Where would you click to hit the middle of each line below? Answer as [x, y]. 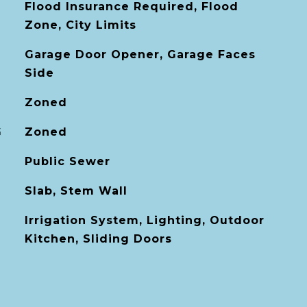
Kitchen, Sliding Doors [98, 239]
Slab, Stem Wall [76, 191]
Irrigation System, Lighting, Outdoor [144, 220]
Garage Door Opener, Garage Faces [140, 54]
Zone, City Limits [80, 25]
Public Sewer [67, 161]
